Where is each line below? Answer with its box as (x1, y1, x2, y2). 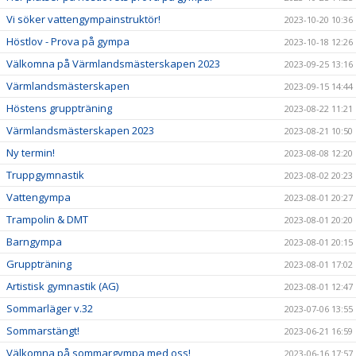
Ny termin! (6, 145, 55, 160)
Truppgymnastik (6, 168, 84, 182)
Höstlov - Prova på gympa (6, 34, 130, 48)
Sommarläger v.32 (6, 301, 93, 315)
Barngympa (6, 234, 62, 249)
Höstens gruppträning (6, 101, 112, 115)
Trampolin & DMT (6, 212, 88, 226)
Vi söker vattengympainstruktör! (6, 12, 161, 26)
